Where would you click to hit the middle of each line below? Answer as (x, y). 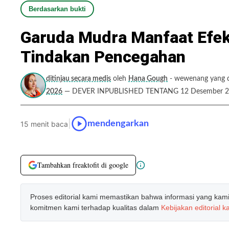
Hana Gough (148, 79)
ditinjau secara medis (78, 79)
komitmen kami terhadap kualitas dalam (96, 208)
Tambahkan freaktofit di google (83, 165)
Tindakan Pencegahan (103, 57)
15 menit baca (44, 124)
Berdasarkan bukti (57, 9)
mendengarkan (118, 123)
